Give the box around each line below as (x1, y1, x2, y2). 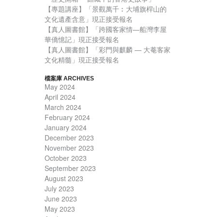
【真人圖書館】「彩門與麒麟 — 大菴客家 (45, 45, 170, 55)
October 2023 (45, 153, 87, 163)
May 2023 (45, 204, 75, 214)
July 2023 (45, 184, 74, 194)
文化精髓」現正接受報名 (45, 55, 119, 65)
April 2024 (45, 92, 76, 102)
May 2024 (45, 82, 75, 92)
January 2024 (45, 123, 87, 133)
